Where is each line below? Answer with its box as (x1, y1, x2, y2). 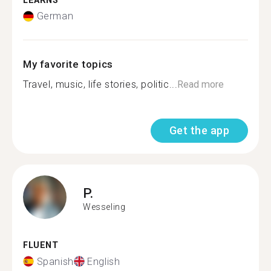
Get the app (169, 124, 229, 137)
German (36, 10, 74, 22)
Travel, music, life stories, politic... (23, 79, 178, 90)
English (87, 255, 120, 267)
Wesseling (83, 201, 126, 212)
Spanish (36, 255, 74, 267)
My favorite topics (23, 58, 113, 70)
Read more (177, 79, 224, 90)
